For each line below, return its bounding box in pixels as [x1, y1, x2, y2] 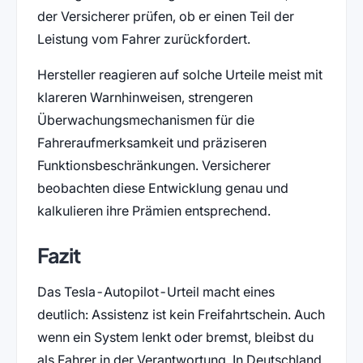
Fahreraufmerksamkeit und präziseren [36, 135, 267, 152]
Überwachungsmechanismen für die [36, 112, 254, 129]
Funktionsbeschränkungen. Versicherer [36, 157, 271, 174]
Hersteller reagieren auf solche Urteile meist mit [36, 66, 322, 83]
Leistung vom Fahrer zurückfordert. [36, 31, 250, 48]
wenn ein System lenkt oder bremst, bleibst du [36, 329, 314, 346]
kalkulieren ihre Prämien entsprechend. [36, 203, 271, 220]
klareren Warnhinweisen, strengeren [36, 89, 253, 106]
